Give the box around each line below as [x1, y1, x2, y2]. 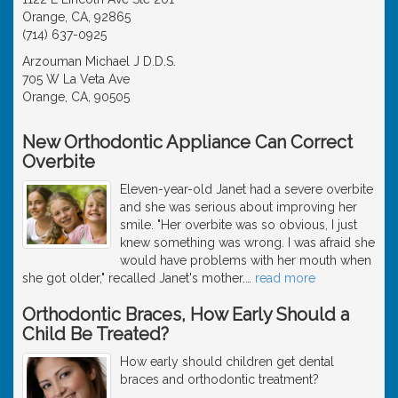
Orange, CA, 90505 [22, 89, 130, 104]
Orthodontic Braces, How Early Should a [22, 303, 349, 325]
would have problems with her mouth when [120, 252, 371, 267]
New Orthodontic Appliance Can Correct [22, 131, 353, 153]
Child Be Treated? [22, 322, 169, 345]
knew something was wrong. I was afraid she [120, 235, 375, 250]
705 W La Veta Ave [22, 71, 130, 86]
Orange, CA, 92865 [22, 9, 131, 24]
